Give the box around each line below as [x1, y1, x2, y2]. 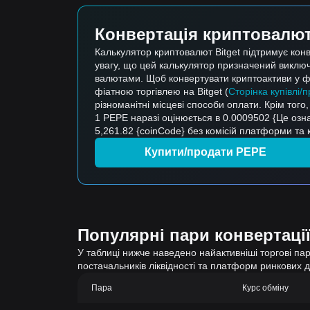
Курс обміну [242, 283, 289, 293]
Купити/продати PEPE [145, 146, 266, 158]
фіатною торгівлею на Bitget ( [95, 86, 228, 97]
